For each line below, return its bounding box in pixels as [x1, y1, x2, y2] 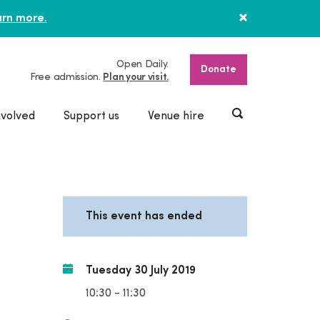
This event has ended [85, 211, 202, 222]
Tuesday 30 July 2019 [85, 265, 196, 276]
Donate [201, 64, 236, 75]
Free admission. [29, 71, 104, 83]
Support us [64, 111, 119, 122]
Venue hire [148, 111, 204, 122]
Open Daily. [116, 59, 169, 70]
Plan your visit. [103, 71, 169, 83]
